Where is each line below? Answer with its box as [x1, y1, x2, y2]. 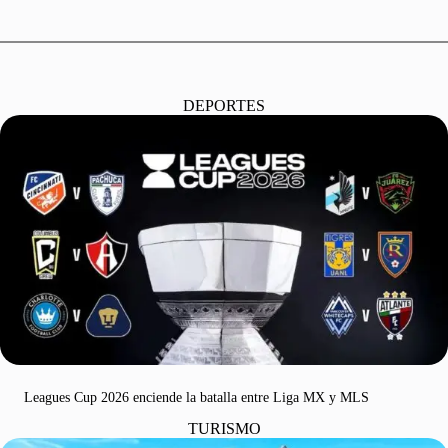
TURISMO [187, 419, 261, 437]
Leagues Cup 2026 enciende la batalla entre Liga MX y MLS [24, 388, 369, 405]
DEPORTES [183, 97, 265, 115]
